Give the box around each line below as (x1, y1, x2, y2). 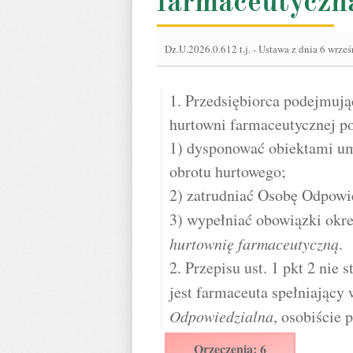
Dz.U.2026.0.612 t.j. (165, 42, 253, 56)
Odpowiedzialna (169, 306, 273, 326)
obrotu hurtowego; (169, 161, 286, 182)
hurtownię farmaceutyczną (169, 233, 339, 254)
